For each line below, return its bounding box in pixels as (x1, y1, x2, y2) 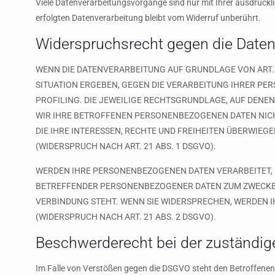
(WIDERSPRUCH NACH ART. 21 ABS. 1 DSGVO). (35, 141, 216, 151)
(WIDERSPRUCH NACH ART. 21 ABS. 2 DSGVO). (35, 212, 216, 222)
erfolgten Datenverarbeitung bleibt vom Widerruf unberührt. (35, 13, 261, 23)
